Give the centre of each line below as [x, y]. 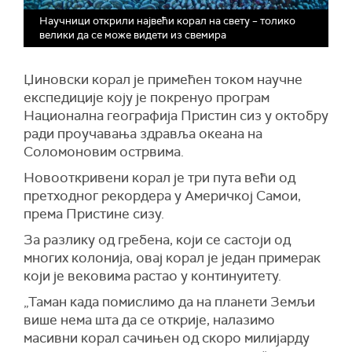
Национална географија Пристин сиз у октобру [176, 116]
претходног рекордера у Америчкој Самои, [162, 196]
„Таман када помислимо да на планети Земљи [169, 302]
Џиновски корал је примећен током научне [163, 80]
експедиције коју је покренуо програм [147, 98]
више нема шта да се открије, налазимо [149, 320]
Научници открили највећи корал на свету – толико [167, 21]
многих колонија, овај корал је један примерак [172, 258]
